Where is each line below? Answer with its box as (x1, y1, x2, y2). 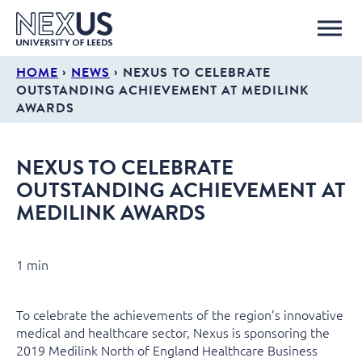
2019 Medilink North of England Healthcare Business (16, 341, 318, 359)
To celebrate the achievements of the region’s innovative (16, 305, 343, 323)
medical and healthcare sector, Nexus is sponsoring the (16, 323, 330, 341)
